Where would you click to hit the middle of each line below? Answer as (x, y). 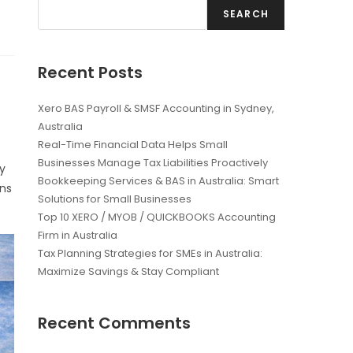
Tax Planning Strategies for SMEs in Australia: (150, 254)
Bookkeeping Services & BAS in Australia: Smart (159, 181)
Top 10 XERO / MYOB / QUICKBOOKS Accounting (157, 217)
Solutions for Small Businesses (115, 199)
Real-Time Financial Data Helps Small (133, 145)
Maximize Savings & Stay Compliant (129, 272)
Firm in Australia (78, 236)
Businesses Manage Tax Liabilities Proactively (153, 163)
